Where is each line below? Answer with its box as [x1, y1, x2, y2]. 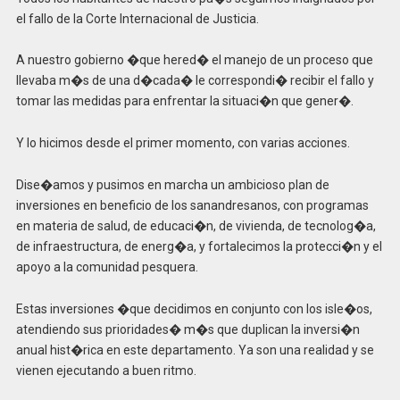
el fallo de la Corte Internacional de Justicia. [15, 11, 259, 26]
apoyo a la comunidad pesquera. [15, 260, 198, 275]
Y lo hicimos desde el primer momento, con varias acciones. [15, 136, 350, 151]
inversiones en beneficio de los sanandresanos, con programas [15, 198, 369, 213]
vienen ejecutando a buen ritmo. [15, 362, 196, 378]
